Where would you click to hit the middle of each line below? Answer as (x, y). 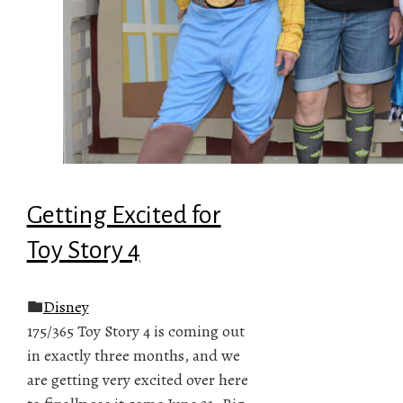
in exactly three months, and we (133, 355)
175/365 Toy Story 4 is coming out (135, 331)
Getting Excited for (124, 215)
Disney (66, 306)
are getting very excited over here (137, 379)
